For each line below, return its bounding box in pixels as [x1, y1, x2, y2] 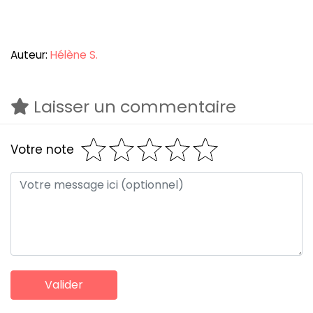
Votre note [10, 140, 74, 158]
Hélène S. [50, 48, 98, 63]
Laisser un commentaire [29, 95, 236, 119]
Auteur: [10, 48, 50, 63]
